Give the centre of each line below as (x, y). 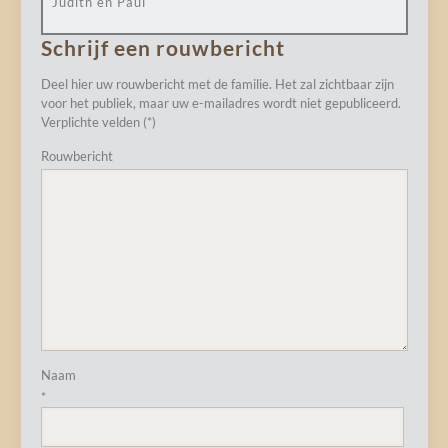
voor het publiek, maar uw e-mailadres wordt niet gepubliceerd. (220, 103)
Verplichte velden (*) (98, 122)
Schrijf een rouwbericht (162, 47)
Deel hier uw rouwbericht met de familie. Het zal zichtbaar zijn (217, 84)
